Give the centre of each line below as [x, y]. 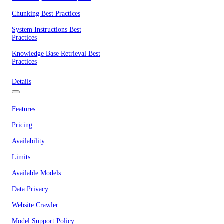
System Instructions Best [47, 30]
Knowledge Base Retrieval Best [56, 54]
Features [24, 109]
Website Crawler [35, 205]
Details [22, 82]
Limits [21, 157]
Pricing [22, 125]
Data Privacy [30, 189]
